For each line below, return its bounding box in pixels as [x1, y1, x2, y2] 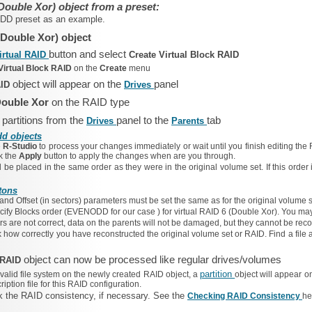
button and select [49, 48, 129, 60]
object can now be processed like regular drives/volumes [24, 253, 281, 265]
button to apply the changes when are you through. [44, 151, 235, 161]
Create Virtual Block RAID [129, 49, 239, 60]
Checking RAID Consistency [187, 291, 302, 301]
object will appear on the [13, 78, 124, 90]
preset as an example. [15, 14, 105, 24]
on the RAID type [52, 96, 130, 108]
